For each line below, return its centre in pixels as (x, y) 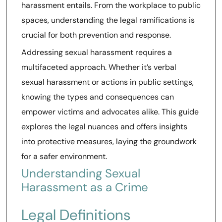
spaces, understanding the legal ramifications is (108, 20)
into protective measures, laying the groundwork (109, 141)
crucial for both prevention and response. (96, 35)
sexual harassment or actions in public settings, (108, 82)
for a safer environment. (64, 156)
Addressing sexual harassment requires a (97, 52)
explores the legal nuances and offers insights (104, 127)
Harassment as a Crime (85, 187)
